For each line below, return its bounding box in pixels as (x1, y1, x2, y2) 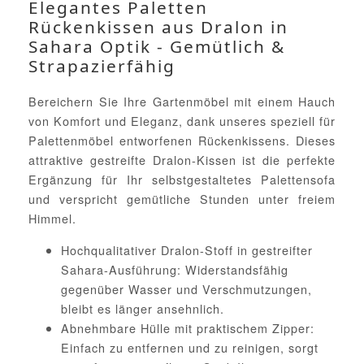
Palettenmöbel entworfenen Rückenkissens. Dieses (28, 132, 336, 149)
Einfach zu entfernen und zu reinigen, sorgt (61, 338, 318, 356)
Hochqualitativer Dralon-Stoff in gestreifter (61, 240, 313, 258)
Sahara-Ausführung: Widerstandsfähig (61, 260, 288, 278)
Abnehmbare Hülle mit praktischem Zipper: (61, 318, 314, 336)
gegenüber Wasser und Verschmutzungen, (61, 279, 312, 297)
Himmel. (28, 210, 76, 227)
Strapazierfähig (28, 54, 175, 78)
